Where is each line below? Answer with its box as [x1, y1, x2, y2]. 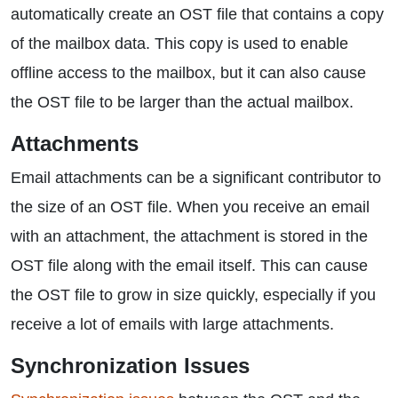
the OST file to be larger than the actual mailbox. [11, 93, 354, 111]
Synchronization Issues [11, 354, 250, 378]
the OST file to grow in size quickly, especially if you [11, 286, 376, 304]
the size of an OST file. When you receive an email [11, 198, 370, 216]
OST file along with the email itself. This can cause [11, 257, 368, 275]
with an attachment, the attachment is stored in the [11, 227, 368, 245]
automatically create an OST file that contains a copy [11, 5, 384, 23]
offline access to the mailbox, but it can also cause [11, 64, 366, 82]
